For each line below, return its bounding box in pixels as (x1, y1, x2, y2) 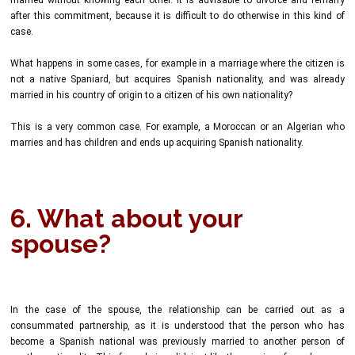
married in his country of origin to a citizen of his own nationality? (10, 89, 293, 101)
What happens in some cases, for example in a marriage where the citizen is (10, 57, 345, 69)
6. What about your (10, 203, 243, 233)
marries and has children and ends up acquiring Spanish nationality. (10, 136, 304, 148)
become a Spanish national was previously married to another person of (10, 335, 345, 347)
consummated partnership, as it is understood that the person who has (10, 319, 345, 331)
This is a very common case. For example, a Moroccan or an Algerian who (10, 120, 345, 132)
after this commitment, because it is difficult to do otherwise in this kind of (10, 10, 345, 21)
